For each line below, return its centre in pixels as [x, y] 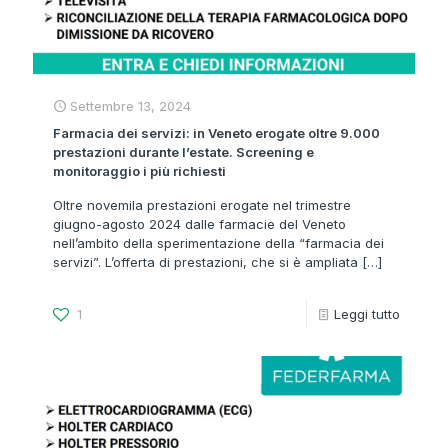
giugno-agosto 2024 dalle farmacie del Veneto [199, 224]
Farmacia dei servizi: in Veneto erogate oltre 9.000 [216, 133]
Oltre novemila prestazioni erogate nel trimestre [202, 205]
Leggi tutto [367, 314]
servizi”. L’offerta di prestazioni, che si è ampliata [205, 262]
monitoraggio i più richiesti [139, 171]
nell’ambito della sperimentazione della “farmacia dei [218, 243]
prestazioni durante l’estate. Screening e [183, 152]
